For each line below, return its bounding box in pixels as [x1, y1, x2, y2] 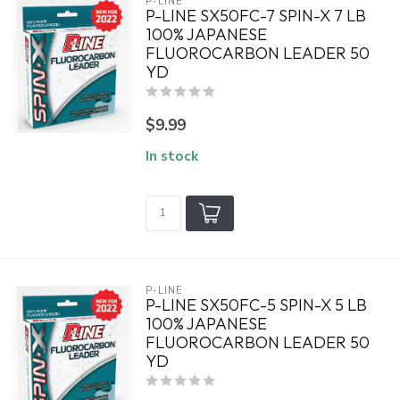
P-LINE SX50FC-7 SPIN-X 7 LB [145, 5, 366, 26]
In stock [145, 146, 198, 165]
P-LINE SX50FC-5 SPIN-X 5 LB [145, 295, 367, 315]
